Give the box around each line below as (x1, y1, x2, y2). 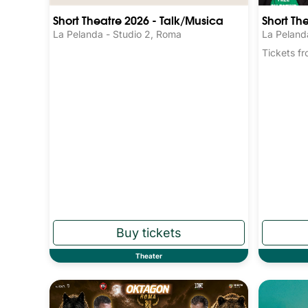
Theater (135, 252, 162, 261)
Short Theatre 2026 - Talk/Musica (53, 10, 223, 28)
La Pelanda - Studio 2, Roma (53, 27, 181, 40)
